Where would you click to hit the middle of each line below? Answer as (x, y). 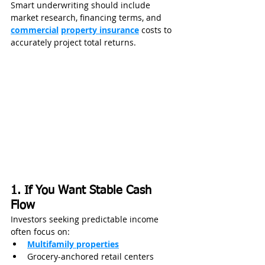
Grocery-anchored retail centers (91, 257)
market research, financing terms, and (87, 17)
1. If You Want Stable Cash (83, 191)
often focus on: (40, 232)
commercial (35, 30)
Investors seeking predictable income (86, 219)
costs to (156, 30)
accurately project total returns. (73, 42)
